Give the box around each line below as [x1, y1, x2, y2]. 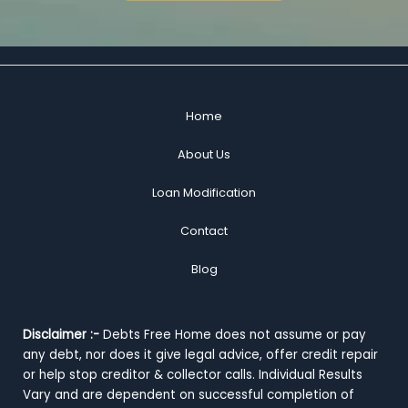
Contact [180, 223, 228, 240]
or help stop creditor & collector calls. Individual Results [23, 366, 362, 384]
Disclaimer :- [23, 326, 99, 344]
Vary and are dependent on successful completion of [23, 386, 354, 404]
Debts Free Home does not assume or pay [103, 326, 366, 344]
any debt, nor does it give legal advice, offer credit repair [23, 346, 378, 364]
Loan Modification [152, 185, 256, 201]
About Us [178, 147, 230, 163]
